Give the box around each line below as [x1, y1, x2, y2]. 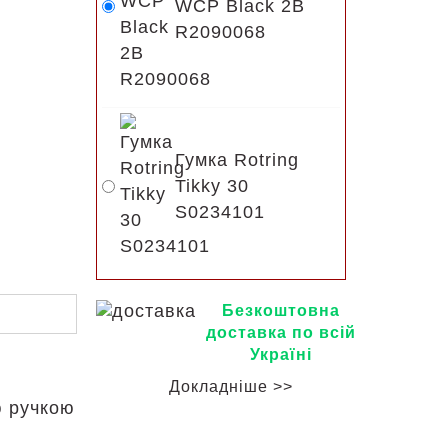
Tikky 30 [175, 176, 249, 196]
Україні [250, 346, 312, 363]
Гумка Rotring [175, 150, 299, 170]
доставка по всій [206, 324, 356, 341]
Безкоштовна [222, 302, 340, 319]
